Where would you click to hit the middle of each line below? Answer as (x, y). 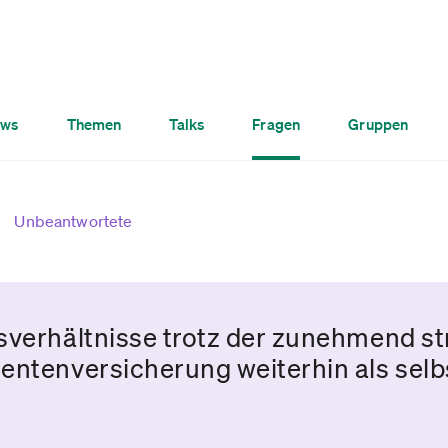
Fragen (276, 124)
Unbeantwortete (73, 221)
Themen (94, 124)
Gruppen (378, 124)
